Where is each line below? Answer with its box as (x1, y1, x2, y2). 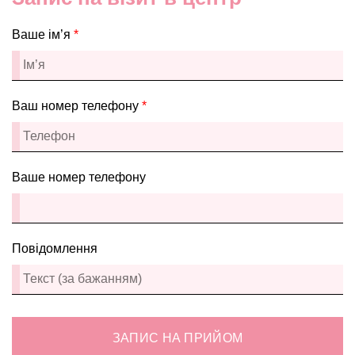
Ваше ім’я (12, 27, 74, 41)
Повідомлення (12, 241, 97, 255)
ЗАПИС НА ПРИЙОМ (112, 330, 243, 345)
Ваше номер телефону (12, 170, 146, 184)
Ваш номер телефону (12, 98, 142, 113)
